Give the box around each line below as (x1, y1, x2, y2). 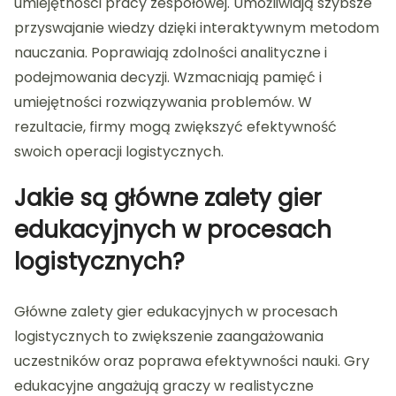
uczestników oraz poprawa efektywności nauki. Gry (14, 350, 369, 371)
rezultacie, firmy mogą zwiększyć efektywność (14, 116, 337, 137)
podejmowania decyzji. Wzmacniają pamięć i (14, 66, 322, 88)
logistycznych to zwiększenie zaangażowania (14, 325, 324, 346)
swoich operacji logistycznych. (14, 141, 224, 162)
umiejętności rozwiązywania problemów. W (14, 91, 312, 112)
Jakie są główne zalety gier (14, 181, 322, 214)
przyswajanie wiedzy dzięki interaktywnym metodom (14, 17, 379, 38)
